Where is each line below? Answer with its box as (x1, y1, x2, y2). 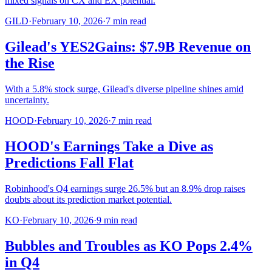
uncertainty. (5, 95, 49, 105)
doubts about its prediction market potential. (5, 194, 172, 205)
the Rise (5, 55, 55, 72)
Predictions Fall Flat (5, 154, 134, 171)
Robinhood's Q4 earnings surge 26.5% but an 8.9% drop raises (5, 183, 245, 194)
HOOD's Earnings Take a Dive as (5, 138, 213, 154)
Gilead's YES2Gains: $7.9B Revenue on (5, 39, 251, 55)
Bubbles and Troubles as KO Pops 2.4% (5, 237, 253, 254)
